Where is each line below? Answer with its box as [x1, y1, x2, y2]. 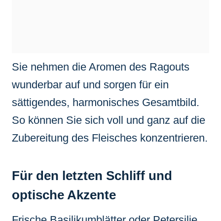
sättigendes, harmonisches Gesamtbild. [12, 96, 199, 109]
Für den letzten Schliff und [12, 168, 172, 183]
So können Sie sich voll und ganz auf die [12, 113, 205, 126]
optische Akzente [12, 187, 116, 202]
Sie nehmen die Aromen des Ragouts [12, 60, 189, 73]
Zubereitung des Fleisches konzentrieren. [12, 131, 208, 144]
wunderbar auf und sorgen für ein [12, 78, 169, 91]
